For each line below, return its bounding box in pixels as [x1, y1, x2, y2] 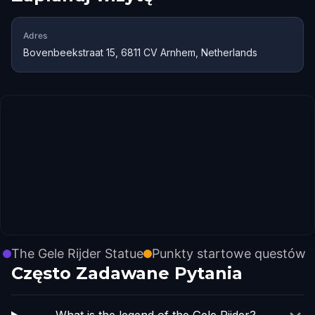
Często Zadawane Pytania [11, 263, 243, 283]
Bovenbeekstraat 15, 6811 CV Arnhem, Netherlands [23, 46, 257, 58]
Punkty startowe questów [152, 246, 306, 261]
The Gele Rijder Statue [11, 246, 143, 261]
